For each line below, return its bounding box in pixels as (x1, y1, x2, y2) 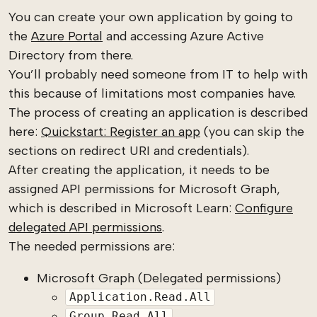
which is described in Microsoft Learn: (8, 200, 235, 216)
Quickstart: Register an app (41, 123, 200, 139)
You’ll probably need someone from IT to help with (8, 66, 308, 82)
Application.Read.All (69, 290, 211, 304)
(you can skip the (200, 123, 304, 139)
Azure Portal (31, 28, 103, 44)
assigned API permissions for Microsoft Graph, (8, 180, 280, 197)
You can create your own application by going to (8, 8, 293, 25)
